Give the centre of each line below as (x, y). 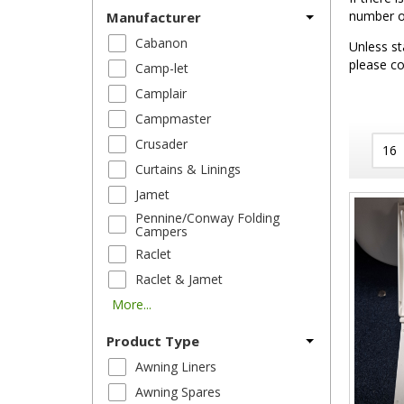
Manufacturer (154, 17)
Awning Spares (178, 392)
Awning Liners (176, 367)
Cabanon (161, 43)
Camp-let (162, 68)
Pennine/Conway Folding (207, 218)
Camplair (161, 93)
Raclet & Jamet (179, 279)
